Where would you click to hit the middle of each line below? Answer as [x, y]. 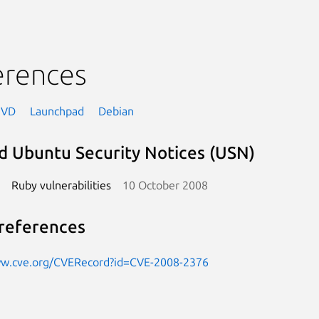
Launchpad [57, 111]
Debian [116, 111]
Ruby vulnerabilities [61, 185]
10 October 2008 [165, 185]
